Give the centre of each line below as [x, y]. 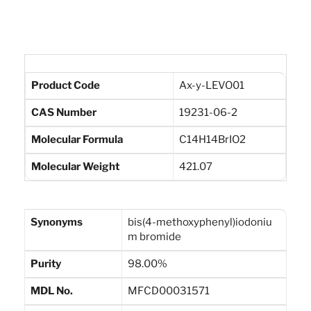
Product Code [66, 86]
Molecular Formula [77, 140]
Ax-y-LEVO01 [212, 86]
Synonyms [57, 222]
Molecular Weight [75, 167]
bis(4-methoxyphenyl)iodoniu [200, 222]
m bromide [154, 237]
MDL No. [52, 291]
